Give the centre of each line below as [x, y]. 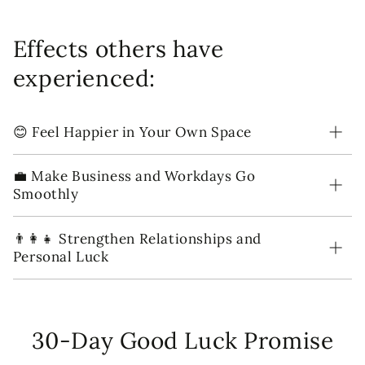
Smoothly [46, 194]
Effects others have [118, 49]
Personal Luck [61, 256]
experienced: [84, 79]
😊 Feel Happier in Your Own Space [132, 132]
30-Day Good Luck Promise [182, 341]
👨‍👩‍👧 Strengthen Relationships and [137, 238]
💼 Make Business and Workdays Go [134, 176]
